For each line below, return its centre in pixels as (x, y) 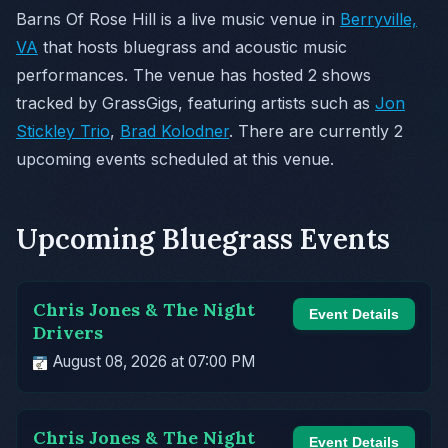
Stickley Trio (63, 131)
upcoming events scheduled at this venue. (175, 159)
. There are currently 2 (316, 131)
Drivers (68, 333)
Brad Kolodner (174, 131)
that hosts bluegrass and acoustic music (192, 47)
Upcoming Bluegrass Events (203, 239)
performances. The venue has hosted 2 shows (193, 75)
